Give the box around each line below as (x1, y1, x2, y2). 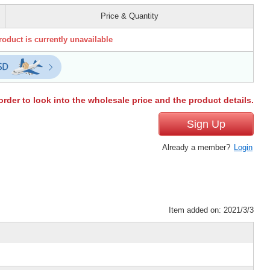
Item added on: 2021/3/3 (169, 205, 254, 215)
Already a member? (162, 142, 233, 152)
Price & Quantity (100, 11, 159, 20)
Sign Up (187, 118, 225, 130)
